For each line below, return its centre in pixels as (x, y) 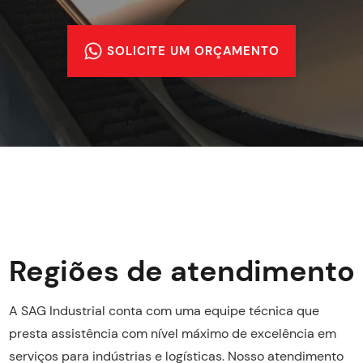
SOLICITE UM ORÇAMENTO (193, 51)
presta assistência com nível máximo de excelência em (172, 333)
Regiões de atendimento (181, 271)
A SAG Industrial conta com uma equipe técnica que (164, 310)
